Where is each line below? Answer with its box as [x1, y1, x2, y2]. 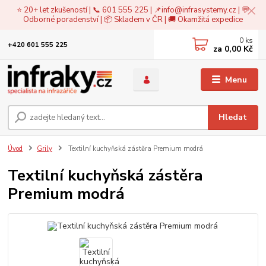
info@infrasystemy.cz [161, 4, 236, 15]
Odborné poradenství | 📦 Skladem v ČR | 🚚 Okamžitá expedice [23, 14, 243, 25]
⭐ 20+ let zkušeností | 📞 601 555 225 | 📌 [17, 4, 161, 15]
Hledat [218, 111, 248, 123]
